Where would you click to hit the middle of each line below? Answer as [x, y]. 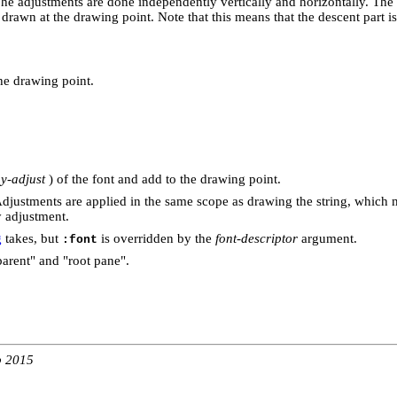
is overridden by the [156, 238]
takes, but [32, 238]
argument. [327, 238]
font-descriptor [257, 238]
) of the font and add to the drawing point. [163, 179]
